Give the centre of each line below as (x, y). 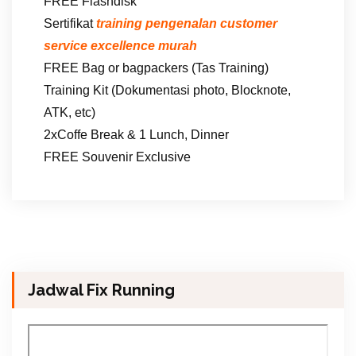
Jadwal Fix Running (101, 290)
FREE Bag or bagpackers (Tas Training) (156, 68)
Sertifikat (70, 23)
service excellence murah (120, 45)
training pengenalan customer (187, 23)
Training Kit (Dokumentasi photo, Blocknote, (167, 90)
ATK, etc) (70, 112)
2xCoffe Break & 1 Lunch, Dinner (136, 134)
